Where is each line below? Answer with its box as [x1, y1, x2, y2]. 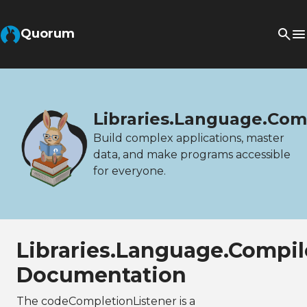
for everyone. [93, 164, 166, 177]
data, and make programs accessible [93, 147, 291, 161]
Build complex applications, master [93, 131, 284, 145]
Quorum [21, 26, 75, 41]
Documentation [16, 262, 186, 288]
